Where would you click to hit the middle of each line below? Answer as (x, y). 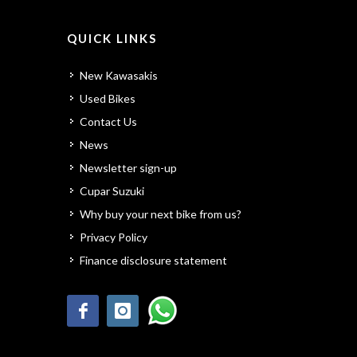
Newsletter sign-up (128, 167)
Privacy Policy (114, 237)
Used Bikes (108, 98)
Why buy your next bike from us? (161, 214)
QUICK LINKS (112, 38)
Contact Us (108, 121)
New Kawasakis (119, 75)
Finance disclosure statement (153, 260)
